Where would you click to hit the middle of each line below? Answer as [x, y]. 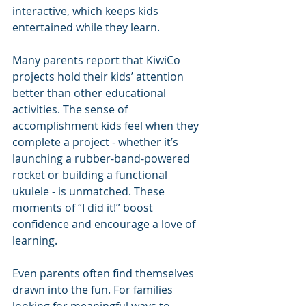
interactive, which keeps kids [87, 11]
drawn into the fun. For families [94, 289]
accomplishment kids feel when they [107, 125]
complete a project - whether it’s [97, 142]
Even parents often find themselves [105, 273]
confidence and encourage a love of [105, 224]
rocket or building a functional [91, 175]
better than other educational [91, 93]
